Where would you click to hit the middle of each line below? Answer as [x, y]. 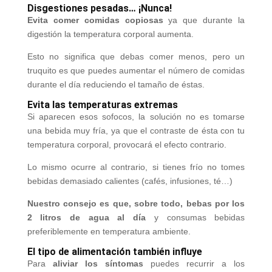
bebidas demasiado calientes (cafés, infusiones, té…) [130, 181]
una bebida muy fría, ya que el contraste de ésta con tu [136, 130]
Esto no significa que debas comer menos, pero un [136, 56]
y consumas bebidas [195, 217]
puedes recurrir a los [198, 263]
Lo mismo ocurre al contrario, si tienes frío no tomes [136, 167]
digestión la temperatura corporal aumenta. [110, 34]
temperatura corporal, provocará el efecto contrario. [127, 144]
